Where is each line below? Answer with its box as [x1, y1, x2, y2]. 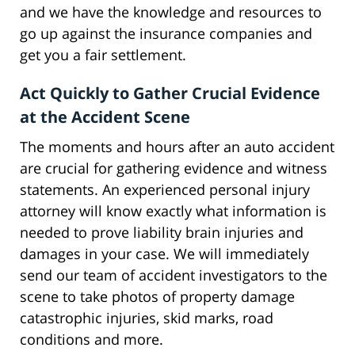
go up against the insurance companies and [20, 24, 312, 44]
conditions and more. [20, 330, 163, 349]
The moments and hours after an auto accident [20, 137, 334, 157]
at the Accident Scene [20, 106, 190, 128]
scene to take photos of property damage [20, 287, 295, 307]
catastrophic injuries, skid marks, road [20, 308, 273, 328]
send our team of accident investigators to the [20, 265, 327, 285]
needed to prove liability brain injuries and [20, 223, 303, 242]
